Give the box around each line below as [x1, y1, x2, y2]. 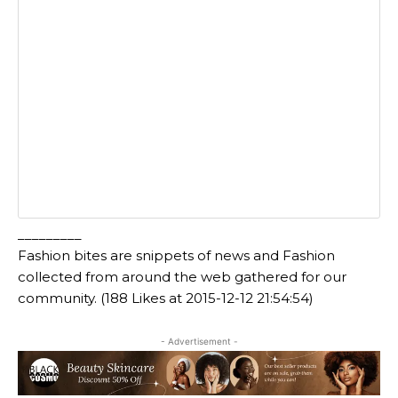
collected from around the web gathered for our [18, 268, 346, 285]
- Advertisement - [160, 336, 238, 346]
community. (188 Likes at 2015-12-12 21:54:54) [18, 290, 314, 306]
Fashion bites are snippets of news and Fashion [18, 247, 335, 264]
